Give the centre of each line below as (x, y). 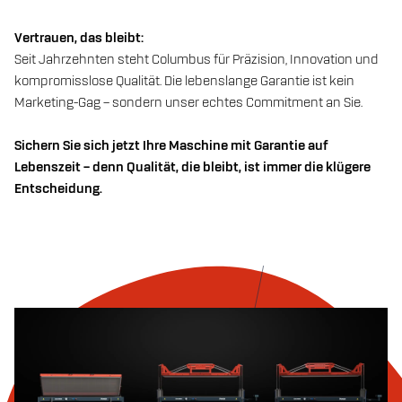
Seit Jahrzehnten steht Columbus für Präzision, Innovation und (197, 60)
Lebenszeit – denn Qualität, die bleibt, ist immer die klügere (192, 167)
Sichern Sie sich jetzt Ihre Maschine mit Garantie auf (171, 146)
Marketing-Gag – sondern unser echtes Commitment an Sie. (188, 103)
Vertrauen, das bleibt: (79, 38)
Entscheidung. (58, 189)
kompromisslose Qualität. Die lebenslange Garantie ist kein (184, 81)
